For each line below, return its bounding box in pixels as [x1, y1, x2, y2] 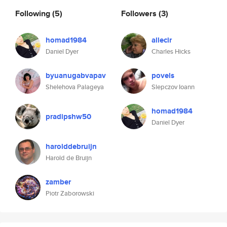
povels [152, 70, 174, 81]
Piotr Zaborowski [46, 188, 94, 198]
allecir [152, 34, 172, 46]
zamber [46, 176, 71, 187]
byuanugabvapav [46, 70, 106, 81]
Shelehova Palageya [46, 82, 104, 92]
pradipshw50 [46, 111, 91, 122]
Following [15, 7, 52, 19]
